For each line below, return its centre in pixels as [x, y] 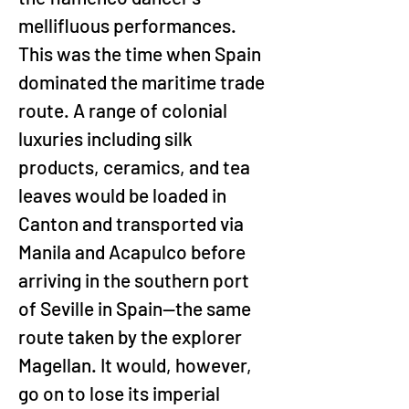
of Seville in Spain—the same [136, 308]
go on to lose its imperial [121, 393]
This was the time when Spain [142, 53]
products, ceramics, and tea [136, 167]
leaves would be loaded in [124, 195]
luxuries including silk [107, 138]
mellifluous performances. [129, 25]
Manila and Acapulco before [134, 252]
